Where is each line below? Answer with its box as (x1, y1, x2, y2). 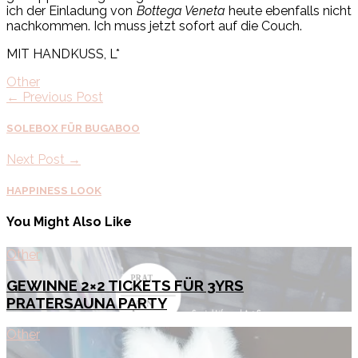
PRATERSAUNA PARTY (6, 294, 167, 312)
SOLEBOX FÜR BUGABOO (6, 121, 140, 134)
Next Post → (6, 151, 81, 167)
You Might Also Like (6, 214, 132, 230)
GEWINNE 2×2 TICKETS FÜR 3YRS (6, 276, 244, 295)
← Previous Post (6, 89, 103, 105)
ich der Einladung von (6, 2, 137, 18)
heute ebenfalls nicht (225, 2, 352, 18)
